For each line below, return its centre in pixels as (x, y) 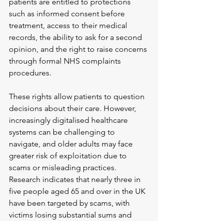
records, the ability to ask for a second (76, 37)
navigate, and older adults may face (72, 144)
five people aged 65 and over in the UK (78, 191)
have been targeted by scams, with (70, 203)
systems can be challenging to (63, 132)
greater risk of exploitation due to (69, 156)
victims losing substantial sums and (71, 215)
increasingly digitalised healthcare (69, 120)
